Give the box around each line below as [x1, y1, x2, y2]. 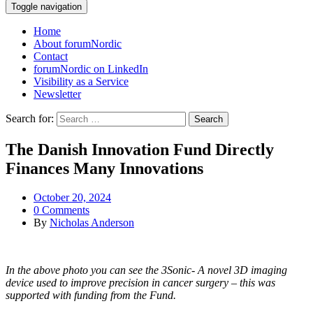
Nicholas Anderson [50, 217, 134, 229]
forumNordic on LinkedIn [34, 62, 148, 75]
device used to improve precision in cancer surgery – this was [6, 277, 275, 289]
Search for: [6, 112, 54, 124]
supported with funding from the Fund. [6, 289, 176, 302]
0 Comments [34, 204, 89, 217]
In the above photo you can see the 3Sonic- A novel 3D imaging [6, 264, 287, 277]
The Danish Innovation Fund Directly [6, 140, 274, 159]
